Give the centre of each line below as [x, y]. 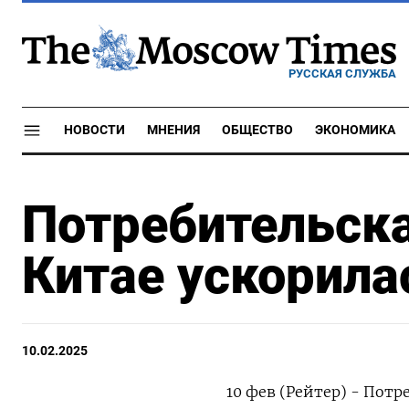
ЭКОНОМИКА [355, 130]
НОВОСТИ [94, 130]
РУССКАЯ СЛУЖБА [342, 73]
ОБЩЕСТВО [257, 130]
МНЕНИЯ [173, 130]
